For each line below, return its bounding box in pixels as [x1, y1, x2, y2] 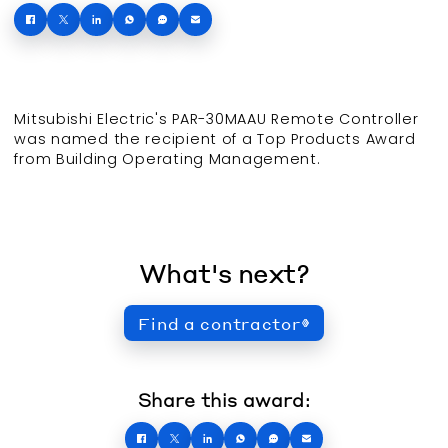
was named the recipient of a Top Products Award [14, 129, 416, 150]
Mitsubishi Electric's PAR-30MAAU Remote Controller [14, 109, 419, 130]
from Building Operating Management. [14, 149, 321, 170]
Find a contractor [138, 312, 301, 334]
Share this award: [137, 388, 311, 412]
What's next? [138, 257, 310, 289]
